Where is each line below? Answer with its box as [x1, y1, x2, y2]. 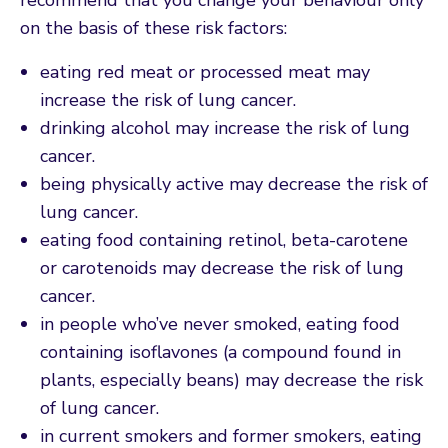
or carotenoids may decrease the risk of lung [40, 255, 404, 280]
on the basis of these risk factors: [20, 15, 287, 40]
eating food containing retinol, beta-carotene [40, 227, 408, 252]
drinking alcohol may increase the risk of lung [40, 115, 410, 140]
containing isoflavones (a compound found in [40, 339, 401, 364]
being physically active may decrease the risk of [40, 171, 428, 196]
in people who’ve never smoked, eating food [40, 311, 400, 336]
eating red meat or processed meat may [40, 59, 370, 84]
